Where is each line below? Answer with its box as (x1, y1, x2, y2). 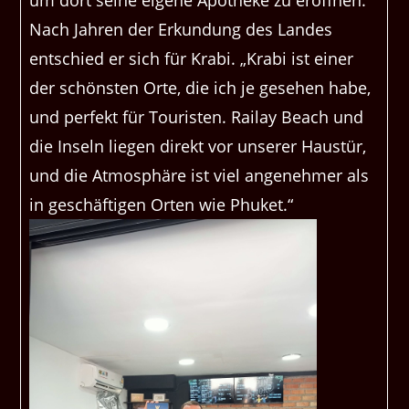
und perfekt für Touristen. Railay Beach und (29, 106, 364, 129)
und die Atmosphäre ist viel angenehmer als (29, 164, 370, 187)
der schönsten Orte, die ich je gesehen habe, (29, 77, 372, 100)
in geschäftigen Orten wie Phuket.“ (29, 194, 294, 216)
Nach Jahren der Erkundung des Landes (29, 18, 333, 41)
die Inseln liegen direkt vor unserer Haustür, (29, 135, 367, 158)
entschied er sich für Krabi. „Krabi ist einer (29, 47, 354, 70)
